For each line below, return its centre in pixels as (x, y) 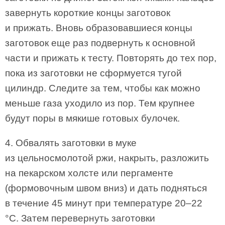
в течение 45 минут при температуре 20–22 (104, 203)
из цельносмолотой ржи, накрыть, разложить (107, 158)
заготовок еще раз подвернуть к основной (100, 43)
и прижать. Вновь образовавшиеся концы (99, 28)
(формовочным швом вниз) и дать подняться (106, 188)
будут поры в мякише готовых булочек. (92, 118)
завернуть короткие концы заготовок (88, 13)
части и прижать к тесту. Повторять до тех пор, (111, 58)
